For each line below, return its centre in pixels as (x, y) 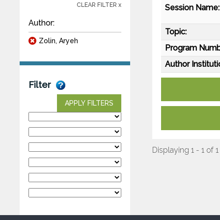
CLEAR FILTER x (99, 5)
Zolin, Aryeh (58, 41)
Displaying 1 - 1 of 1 (185, 150)
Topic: (176, 31)
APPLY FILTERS (89, 103)
